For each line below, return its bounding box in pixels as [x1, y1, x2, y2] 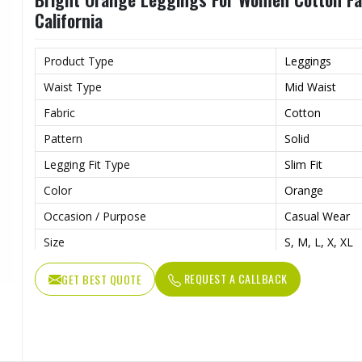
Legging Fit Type [44, 157, 130, 172]
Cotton [284, 105, 321, 120]
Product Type [44, 53, 114, 69]
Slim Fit [284, 157, 322, 172]
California [35, 7, 103, 33]
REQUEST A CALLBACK [181, 270, 288, 287]
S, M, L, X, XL [284, 234, 353, 250]
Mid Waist [284, 79, 336, 95]
